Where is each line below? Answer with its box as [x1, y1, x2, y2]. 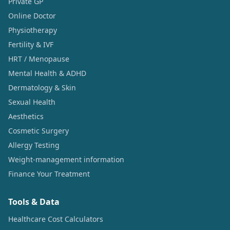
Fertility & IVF [8, 39, 53, 49]
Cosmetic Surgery [8, 125, 69, 136]
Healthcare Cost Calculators [8, 214, 103, 224]
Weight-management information [8, 154, 124, 164]
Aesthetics [8, 111, 44, 121]
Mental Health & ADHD [8, 68, 86, 78]
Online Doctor [8, 10, 56, 21]
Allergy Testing [8, 140, 60, 150]
